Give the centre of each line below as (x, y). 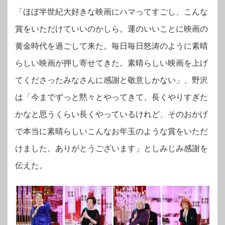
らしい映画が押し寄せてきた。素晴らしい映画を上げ (111, 63)
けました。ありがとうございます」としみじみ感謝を (111, 149)
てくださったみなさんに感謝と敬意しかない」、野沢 (111, 80)
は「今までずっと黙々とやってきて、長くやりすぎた (111, 97)
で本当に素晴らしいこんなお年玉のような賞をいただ (111, 132)
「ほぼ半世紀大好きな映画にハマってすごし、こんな (111, 12)
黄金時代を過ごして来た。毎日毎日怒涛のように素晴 (111, 46)
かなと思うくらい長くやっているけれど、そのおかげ (111, 115)
